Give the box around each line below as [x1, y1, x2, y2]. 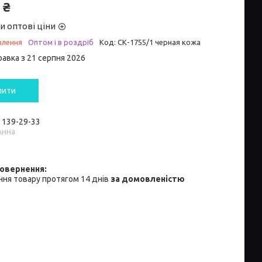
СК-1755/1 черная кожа [118, 38, 201, 47]
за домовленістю [111, 174, 185, 184]
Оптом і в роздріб [28, 38, 94, 47]
